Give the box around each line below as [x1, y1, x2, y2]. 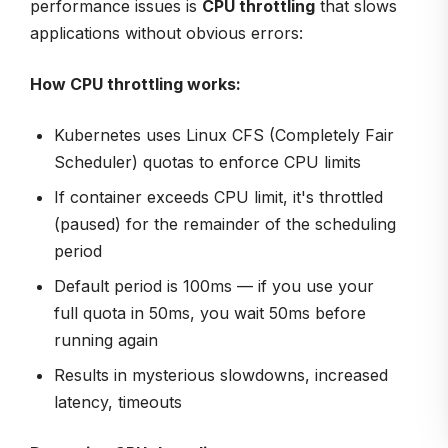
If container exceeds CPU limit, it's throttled [54, 186, 383, 207]
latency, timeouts [54, 391, 182, 412]
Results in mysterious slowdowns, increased [54, 364, 388, 385]
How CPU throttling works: [30, 73, 241, 94]
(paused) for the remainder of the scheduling [54, 213, 396, 234]
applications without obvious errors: [30, 22, 303, 43]
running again [54, 329, 158, 350]
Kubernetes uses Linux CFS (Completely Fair [54, 124, 394, 145]
